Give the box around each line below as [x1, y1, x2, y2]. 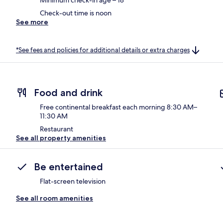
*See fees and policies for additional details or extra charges [16, 45, 190, 54]
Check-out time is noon [40, 8, 111, 17]
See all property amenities [16, 133, 106, 143]
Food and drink [34, 87, 103, 99]
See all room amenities [16, 194, 93, 203]
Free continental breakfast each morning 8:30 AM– [40, 103, 197, 112]
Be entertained [34, 161, 103, 173]
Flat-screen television [40, 177, 106, 186]
